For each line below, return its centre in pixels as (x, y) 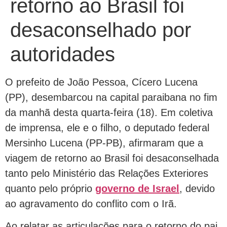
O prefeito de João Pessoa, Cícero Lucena (101, 82)
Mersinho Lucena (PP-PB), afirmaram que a (104, 143)
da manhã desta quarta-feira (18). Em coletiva (109, 112)
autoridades (63, 54)
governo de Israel (137, 188)
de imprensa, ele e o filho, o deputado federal (107, 128)
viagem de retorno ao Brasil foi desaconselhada (112, 158)
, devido (197, 188)
